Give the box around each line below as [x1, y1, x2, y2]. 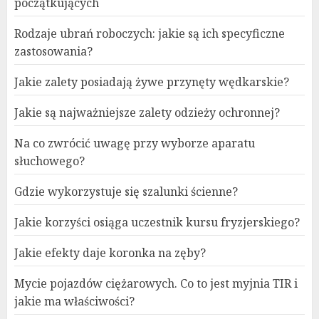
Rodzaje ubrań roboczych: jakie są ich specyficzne [14, 26, 285, 41]
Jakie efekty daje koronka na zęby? [14, 245, 206, 261]
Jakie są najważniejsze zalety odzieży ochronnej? [14, 105, 280, 120]
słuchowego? [14, 153, 85, 169]
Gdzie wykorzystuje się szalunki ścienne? [14, 184, 238, 199]
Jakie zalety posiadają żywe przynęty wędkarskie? [14, 74, 289, 90]
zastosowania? [14, 43, 93, 59]
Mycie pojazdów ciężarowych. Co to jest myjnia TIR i [14, 276, 298, 291]
